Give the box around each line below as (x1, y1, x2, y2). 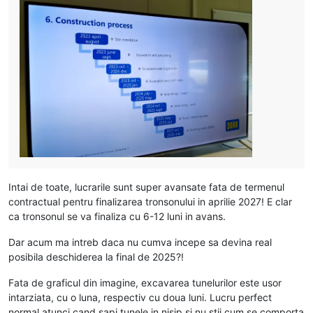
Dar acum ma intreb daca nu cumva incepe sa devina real (8, 235, 272, 248)
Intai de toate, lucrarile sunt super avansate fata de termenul (8, 180, 284, 193)
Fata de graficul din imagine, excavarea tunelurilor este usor (8, 276, 282, 289)
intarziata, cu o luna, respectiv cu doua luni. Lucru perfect (8, 291, 272, 303)
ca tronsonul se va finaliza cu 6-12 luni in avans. (8, 210, 226, 222)
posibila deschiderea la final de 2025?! (8, 250, 184, 263)
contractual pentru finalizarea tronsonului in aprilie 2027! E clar (8, 195, 292, 208)
